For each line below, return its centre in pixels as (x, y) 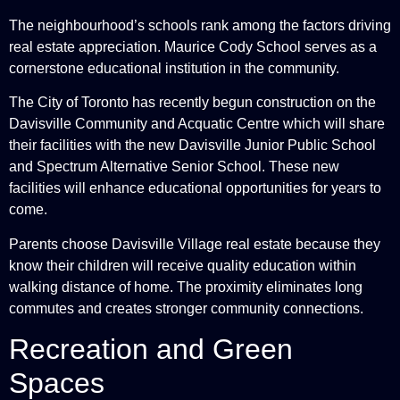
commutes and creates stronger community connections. (186, 308)
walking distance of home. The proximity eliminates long (186, 287)
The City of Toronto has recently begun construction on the (192, 103)
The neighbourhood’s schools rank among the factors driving (200, 26)
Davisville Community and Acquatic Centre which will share (197, 124)
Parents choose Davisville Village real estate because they (195, 244)
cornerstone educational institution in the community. (174, 69)
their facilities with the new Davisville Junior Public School (192, 146)
